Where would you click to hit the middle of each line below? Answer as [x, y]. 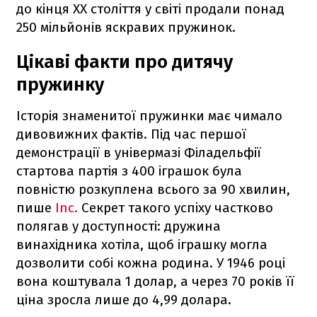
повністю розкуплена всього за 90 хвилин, [153, 189]
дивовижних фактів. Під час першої [131, 134]
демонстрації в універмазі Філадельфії [139, 152]
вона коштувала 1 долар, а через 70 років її [155, 281]
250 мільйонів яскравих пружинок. [126, 27]
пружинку [60, 84]
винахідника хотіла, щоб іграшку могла [142, 244]
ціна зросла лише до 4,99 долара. [124, 299]
